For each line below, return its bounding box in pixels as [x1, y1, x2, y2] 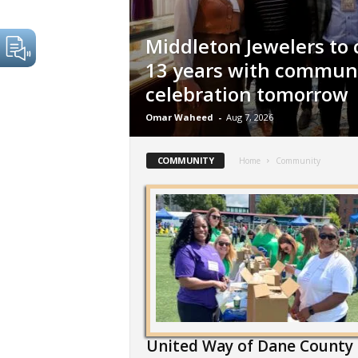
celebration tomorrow [145, 81, 348, 107]
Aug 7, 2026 [225, 111, 273, 123]
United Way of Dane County [145, 336, 353, 356]
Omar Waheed [145, 111, 213, 123]
